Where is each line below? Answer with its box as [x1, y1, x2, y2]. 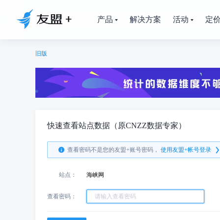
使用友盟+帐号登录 [161, 146, 211, 153]
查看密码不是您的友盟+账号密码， [67, 146, 159, 153]
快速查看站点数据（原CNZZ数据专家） [47, 121, 186, 130]
